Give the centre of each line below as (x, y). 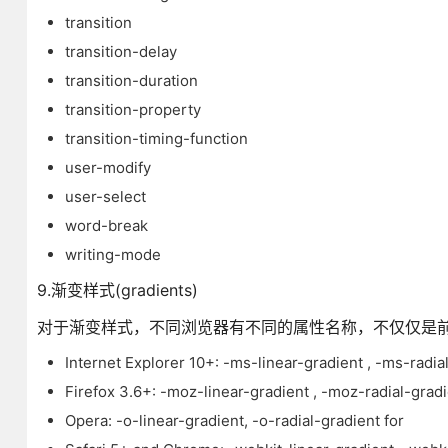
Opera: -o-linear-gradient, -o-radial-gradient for (234, 420)
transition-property (132, 109)
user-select (105, 196)
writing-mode (112, 254)
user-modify (107, 167)
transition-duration (131, 80)
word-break (106, 225)
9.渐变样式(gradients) (117, 290)
